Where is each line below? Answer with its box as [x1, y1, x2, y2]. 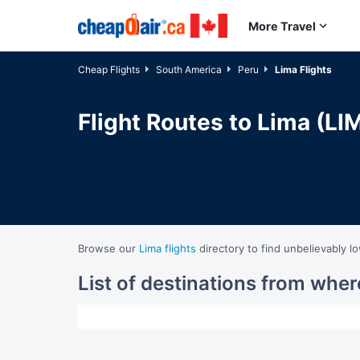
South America [156, 63, 222, 76]
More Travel [248, 18, 316, 33]
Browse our [78, 242, 139, 255]
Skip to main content [89, 17, 196, 30]
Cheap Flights [78, 63, 140, 76]
